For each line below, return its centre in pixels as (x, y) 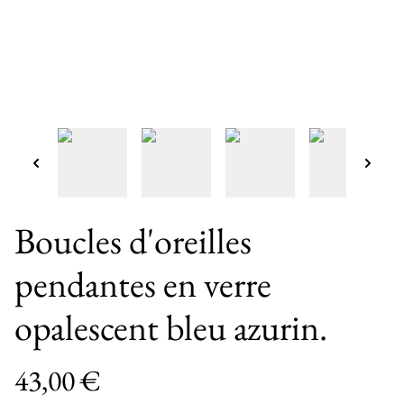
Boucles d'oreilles (133, 240)
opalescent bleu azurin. (171, 327)
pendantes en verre (143, 284)
